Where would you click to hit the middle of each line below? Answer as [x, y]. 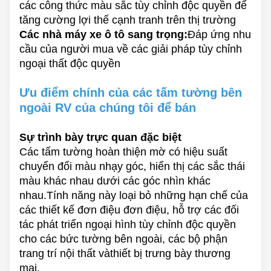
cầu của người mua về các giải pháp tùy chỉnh [131, 49]
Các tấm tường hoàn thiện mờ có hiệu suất [123, 152]
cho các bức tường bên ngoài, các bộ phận [123, 239]
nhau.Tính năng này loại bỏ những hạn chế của [134, 196]
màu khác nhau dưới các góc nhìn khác [115, 181]
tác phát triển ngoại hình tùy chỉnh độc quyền [128, 225]
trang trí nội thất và [65, 254]
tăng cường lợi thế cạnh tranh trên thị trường [128, 20]
